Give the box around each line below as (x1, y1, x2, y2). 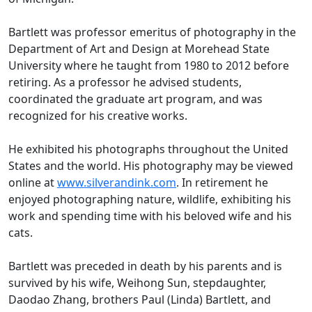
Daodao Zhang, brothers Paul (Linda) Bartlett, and (8, 292, 271, 308)
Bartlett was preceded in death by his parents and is (8, 258, 282, 274)
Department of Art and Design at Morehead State (8, 41, 270, 57)
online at (8, 175, 57, 191)
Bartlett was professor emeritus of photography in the (8, 24, 296, 40)
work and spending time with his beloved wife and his (8, 208, 292, 224)
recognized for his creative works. (8, 108, 190, 124)
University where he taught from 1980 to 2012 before (8, 58, 289, 74)
